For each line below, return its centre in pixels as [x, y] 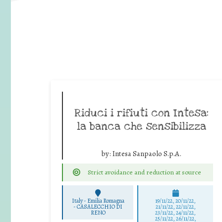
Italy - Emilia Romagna [98, 201]
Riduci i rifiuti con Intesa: [141, 113]
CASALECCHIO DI [100, 207]
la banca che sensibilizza [141, 126]
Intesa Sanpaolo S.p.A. [147, 153]
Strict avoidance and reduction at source [144, 172]
